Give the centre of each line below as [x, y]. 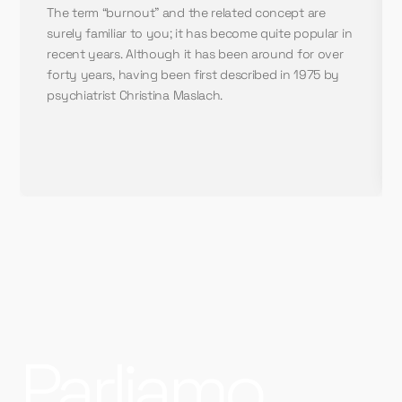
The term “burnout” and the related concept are [186, 12]
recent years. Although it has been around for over [195, 53]
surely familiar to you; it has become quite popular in [200, 33]
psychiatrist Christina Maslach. [135, 95]
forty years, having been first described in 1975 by [193, 74]
